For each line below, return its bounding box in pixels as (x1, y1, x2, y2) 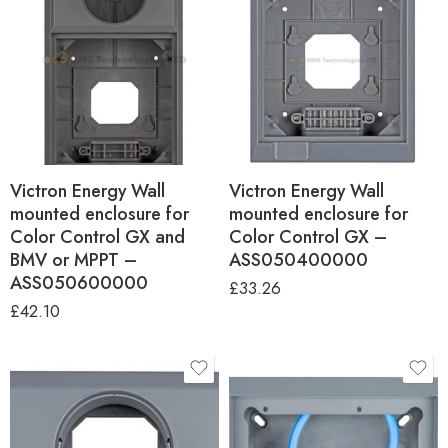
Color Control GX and (10, 223, 185, 250)
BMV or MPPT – (10, 246, 137, 273)
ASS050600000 (10, 269, 148, 296)
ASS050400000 (229, 246, 368, 273)
